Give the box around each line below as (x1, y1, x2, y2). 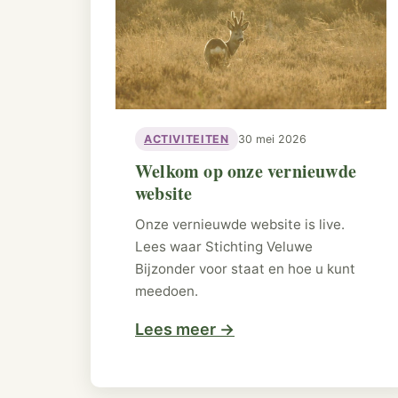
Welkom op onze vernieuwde (135, 158, 356, 185)
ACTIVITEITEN (144, 132, 229, 147)
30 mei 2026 (237, 132, 306, 147)
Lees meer (135, 319, 219, 338)
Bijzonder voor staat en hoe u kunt (135, 260, 355, 278)
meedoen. (135, 283, 198, 300)
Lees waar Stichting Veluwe (135, 238, 313, 256)
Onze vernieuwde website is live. (135, 216, 345, 234)
